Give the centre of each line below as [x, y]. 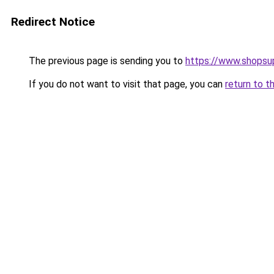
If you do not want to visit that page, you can [126, 84]
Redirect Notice [53, 22]
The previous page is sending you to [106, 61]
